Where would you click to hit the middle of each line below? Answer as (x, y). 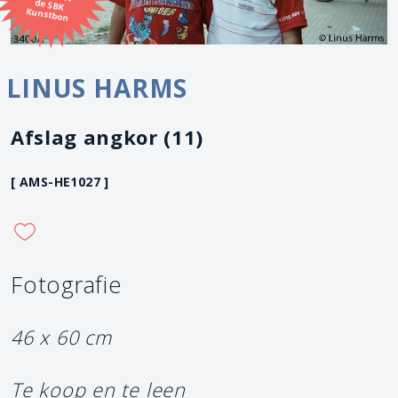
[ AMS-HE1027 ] (60, 181)
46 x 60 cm (61, 337)
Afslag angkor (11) (107, 136)
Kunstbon (48, 15)
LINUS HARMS (97, 88)
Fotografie (67, 284)
